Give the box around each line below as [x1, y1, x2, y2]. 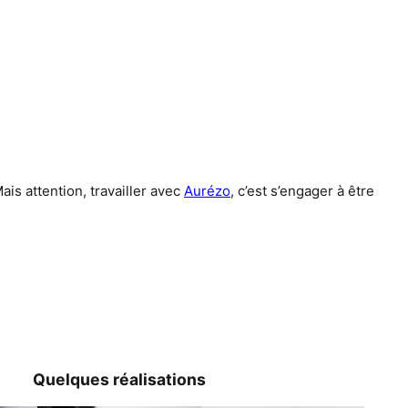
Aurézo [184, 182, 230, 199]
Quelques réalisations [33, 370, 206, 389]
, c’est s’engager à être [230, 182, 374, 199]
